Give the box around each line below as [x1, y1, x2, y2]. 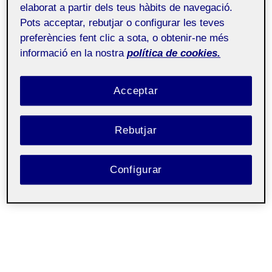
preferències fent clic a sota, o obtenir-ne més [20, 32, 229, 44]
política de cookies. [127, 47, 221, 59]
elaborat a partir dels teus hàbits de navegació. [20, 2, 233, 14]
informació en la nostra [20, 47, 124, 59]
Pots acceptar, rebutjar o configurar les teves [20, 17, 225, 29]
